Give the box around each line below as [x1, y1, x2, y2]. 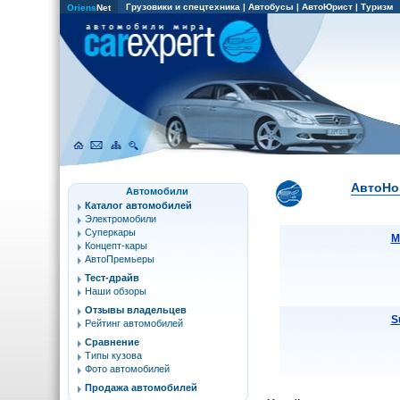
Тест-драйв [85, 272, 139, 283]
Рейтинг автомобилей [85, 318, 183, 329]
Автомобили [126, 186, 188, 196]
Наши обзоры [85, 286, 146, 296]
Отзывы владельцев [85, 304, 187, 315]
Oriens [67, 3, 96, 12]
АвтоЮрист [302, 2, 353, 12]
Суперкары [85, 227, 136, 237]
